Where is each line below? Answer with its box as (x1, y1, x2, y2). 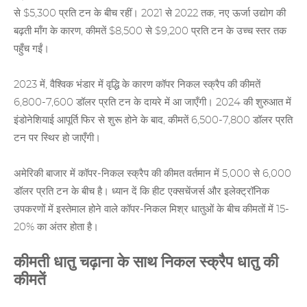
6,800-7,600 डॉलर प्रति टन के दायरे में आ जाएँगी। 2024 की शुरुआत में (14, 97, 291, 108)
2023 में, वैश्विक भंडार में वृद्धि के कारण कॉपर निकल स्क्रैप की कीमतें (14, 79, 260, 90)
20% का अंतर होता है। (14, 222, 99, 233)
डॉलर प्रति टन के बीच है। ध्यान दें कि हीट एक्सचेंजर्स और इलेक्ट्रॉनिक (14, 186, 269, 197)
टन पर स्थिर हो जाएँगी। (14, 133, 101, 144)
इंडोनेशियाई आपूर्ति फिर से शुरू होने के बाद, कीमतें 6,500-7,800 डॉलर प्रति (14, 115, 293, 126)
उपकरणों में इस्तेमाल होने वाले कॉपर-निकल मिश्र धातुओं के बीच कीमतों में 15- (14, 204, 289, 215)
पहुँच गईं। (14, 44, 49, 55)
